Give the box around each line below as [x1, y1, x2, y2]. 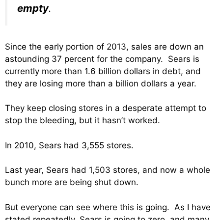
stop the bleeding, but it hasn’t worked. [5, 115, 160, 126]
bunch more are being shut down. [5, 177, 138, 188]
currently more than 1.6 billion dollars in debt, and [5, 66, 201, 76]
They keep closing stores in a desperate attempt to [5, 103, 206, 113]
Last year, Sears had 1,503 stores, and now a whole [5, 165, 210, 175]
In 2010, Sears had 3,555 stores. [5, 140, 134, 150]
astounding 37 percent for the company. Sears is [5, 54, 199, 64]
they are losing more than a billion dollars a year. [5, 78, 196, 88]
